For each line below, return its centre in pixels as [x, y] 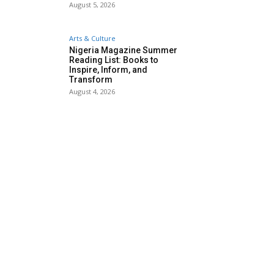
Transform [91, 80]
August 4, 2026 [92, 92]
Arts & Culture [92, 39]
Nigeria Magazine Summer [123, 50]
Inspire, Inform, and [108, 70]
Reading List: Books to [114, 60]
